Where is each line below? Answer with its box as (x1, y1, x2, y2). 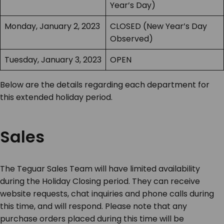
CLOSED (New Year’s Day (110, 20, 207, 32)
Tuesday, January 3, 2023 (4, 54, 101, 66)
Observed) (110, 33, 153, 45)
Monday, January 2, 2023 (4, 20, 100, 32)
